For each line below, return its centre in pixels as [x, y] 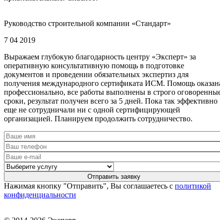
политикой [193, 186]
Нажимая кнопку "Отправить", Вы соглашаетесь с [89, 186]
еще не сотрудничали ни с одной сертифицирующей [92, 110]
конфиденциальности [40, 194]
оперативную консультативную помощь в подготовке [94, 65]
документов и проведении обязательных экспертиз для [96, 74]
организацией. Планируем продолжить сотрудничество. [98, 118]
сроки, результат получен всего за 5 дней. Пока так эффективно [111, 101]
